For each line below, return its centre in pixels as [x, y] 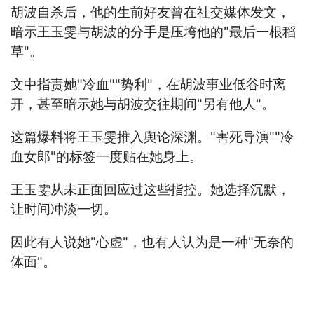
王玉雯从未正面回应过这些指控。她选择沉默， [151, 190]
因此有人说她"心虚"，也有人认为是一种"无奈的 [152, 243]
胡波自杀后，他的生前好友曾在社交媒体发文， [151, 13]
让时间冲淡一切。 [64, 210]
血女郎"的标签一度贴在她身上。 [107, 157]
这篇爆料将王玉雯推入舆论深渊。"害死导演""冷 [152, 137]
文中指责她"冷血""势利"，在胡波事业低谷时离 [149, 85]
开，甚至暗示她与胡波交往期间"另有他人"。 [143, 104]
